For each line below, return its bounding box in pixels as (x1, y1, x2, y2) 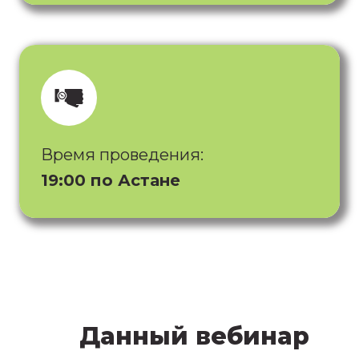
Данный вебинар (79, 321, 309, 351)
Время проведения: (41, 144, 204, 164)
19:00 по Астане (41, 170, 180, 190)
